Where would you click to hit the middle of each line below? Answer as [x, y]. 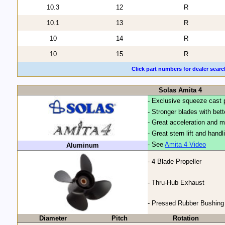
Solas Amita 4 [180, 90]
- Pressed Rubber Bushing [186, 203]
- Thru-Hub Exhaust [176, 183]
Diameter [53, 218]
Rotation [186, 218]
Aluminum [83, 146]
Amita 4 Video [185, 145]
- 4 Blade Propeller [175, 162]
